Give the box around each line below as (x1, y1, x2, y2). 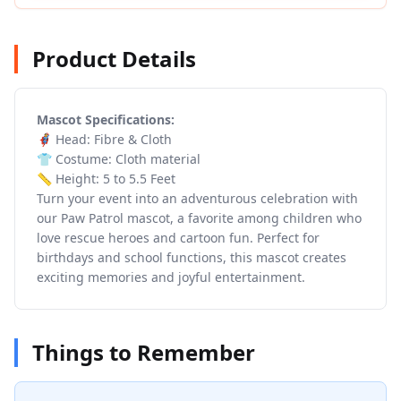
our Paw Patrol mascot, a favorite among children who (37, 209, 362, 226)
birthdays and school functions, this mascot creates (37, 249, 346, 266)
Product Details (32, 44, 196, 73)
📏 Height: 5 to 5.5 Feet (37, 170, 175, 187)
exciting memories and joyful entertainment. (37, 269, 305, 286)
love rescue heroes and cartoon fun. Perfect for (37, 229, 320, 246)
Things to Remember (32, 337, 255, 367)
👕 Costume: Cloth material (37, 150, 200, 167)
